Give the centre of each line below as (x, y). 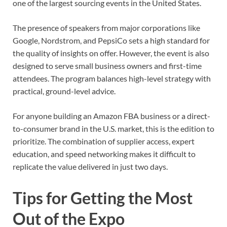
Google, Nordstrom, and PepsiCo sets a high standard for (111, 41)
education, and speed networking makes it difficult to (104, 154)
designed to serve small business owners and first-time (107, 66)
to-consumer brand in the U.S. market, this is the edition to (113, 129)
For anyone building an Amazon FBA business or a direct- (111, 116)
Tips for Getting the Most (103, 198)
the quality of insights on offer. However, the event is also (111, 53)
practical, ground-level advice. (64, 91)
